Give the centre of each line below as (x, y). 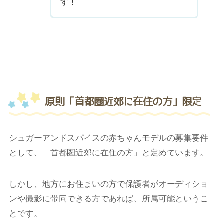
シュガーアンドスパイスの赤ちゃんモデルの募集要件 (108, 138)
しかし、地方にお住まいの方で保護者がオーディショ (108, 184)
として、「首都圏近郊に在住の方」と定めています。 (108, 153)
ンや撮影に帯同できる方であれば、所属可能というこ (108, 198)
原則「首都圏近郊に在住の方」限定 (123, 101)
